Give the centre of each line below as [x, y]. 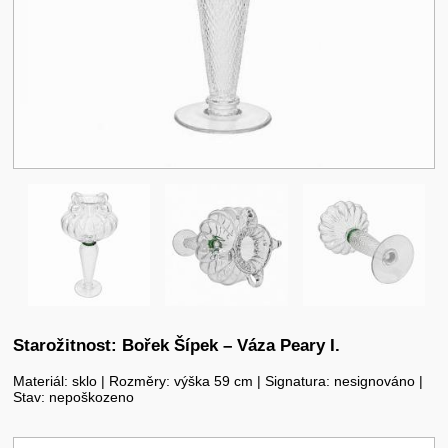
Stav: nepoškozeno [74, 397]
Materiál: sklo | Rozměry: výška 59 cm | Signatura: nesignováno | [218, 381]
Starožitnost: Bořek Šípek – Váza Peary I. [177, 344]
